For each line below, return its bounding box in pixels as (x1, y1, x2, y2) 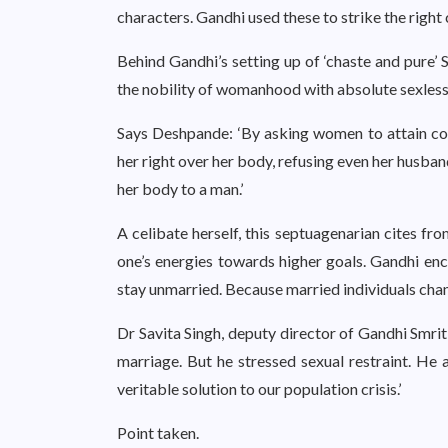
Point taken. (117, 423, 199, 442)
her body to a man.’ (117, 179, 243, 198)
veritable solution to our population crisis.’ (117, 379, 401, 398)
